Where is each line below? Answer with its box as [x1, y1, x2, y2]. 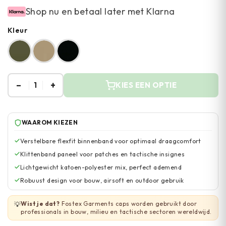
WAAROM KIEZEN [22, 119, 78, 126]
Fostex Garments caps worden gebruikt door [60, 200, 197, 207]
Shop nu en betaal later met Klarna [26, 6, 175, 17]
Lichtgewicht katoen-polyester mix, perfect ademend [20, 163, 182, 171]
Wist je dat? [21, 200, 60, 207]
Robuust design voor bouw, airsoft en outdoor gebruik [20, 177, 184, 184]
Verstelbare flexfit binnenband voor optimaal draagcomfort [20, 137, 201, 145]
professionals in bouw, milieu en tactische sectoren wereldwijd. [21, 208, 212, 215]
